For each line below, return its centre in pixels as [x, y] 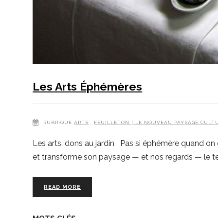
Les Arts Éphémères [88, 86]
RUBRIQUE [58, 122]
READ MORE [63, 187]
